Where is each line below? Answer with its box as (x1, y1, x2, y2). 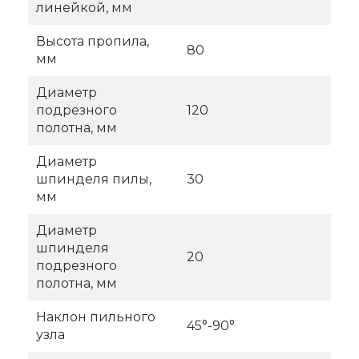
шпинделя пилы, (36, 171, 151, 188)
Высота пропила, (36, 34, 149, 50)
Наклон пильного (36, 309, 155, 325)
